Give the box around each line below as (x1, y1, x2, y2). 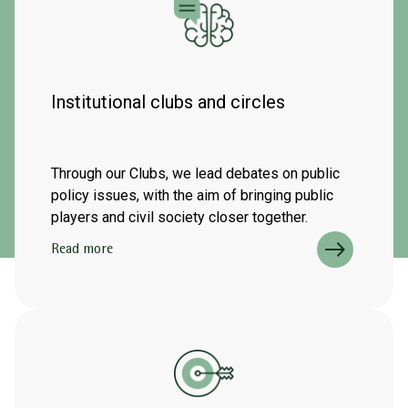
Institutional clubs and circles (51, 91, 285, 113)
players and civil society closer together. (51, 209, 308, 226)
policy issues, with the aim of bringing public (51, 187, 333, 204)
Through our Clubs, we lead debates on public (51, 165, 340, 182)
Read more (51, 243, 113, 258)
